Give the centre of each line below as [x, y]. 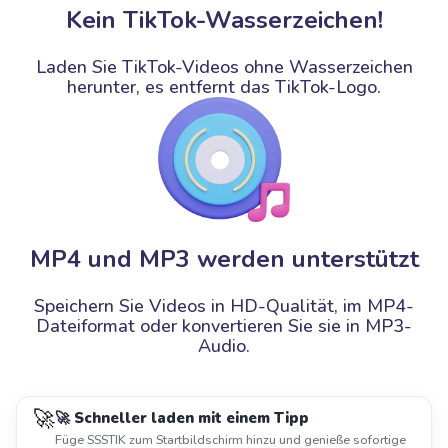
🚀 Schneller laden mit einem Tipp [182, 418]
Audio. [224, 346]
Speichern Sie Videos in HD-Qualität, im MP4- [224, 306]
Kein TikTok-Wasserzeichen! [224, 20]
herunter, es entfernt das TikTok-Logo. [224, 87]
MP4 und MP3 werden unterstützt [224, 259]
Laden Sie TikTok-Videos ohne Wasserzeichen [224, 67]
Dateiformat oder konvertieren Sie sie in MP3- [224, 326]
